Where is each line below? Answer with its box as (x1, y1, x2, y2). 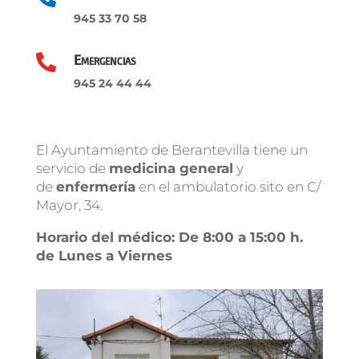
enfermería (55, 179, 135, 195)
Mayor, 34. (35, 197, 103, 213)
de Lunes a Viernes (35, 248, 172, 264)
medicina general (108, 160, 233, 176)
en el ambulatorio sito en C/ (138, 179, 321, 195)
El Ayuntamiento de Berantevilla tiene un (35, 142, 308, 158)
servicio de (35, 160, 106, 176)
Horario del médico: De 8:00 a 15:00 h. (35, 229, 303, 245)
